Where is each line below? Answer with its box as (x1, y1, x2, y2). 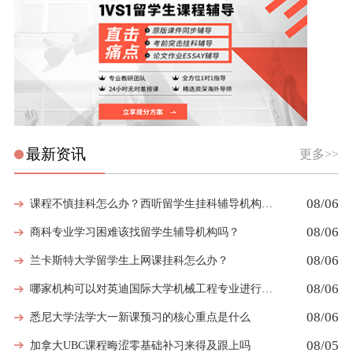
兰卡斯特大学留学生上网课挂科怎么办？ (29, 255, 229, 267)
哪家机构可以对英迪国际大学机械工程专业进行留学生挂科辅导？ (261, 282, 273, 295)
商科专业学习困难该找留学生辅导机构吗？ (29, 226, 240, 239)
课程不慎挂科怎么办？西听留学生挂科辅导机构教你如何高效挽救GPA (261, 198, 273, 210)
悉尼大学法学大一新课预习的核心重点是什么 (29, 310, 251, 323)
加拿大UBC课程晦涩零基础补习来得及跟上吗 (29, 339, 251, 351)
